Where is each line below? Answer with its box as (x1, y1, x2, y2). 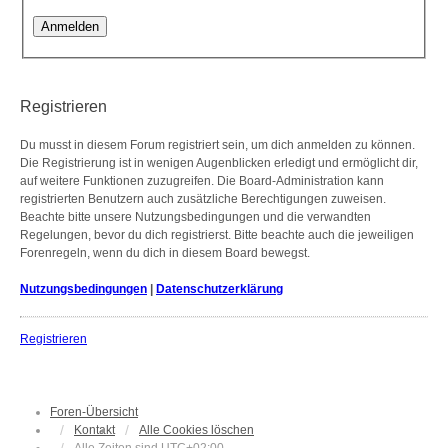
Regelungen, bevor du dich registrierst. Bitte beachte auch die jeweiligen (20, 227, 414, 242)
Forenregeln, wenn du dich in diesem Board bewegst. (20, 245, 310, 260)
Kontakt (74, 422, 115, 437)
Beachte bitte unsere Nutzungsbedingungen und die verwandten (20, 209, 371, 224)
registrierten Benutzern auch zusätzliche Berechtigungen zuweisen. (20, 191, 386, 206)
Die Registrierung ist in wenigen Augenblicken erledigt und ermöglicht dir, (20, 155, 418, 170)
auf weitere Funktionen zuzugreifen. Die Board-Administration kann (20, 173, 384, 188)
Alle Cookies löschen (139, 422, 254, 437)
